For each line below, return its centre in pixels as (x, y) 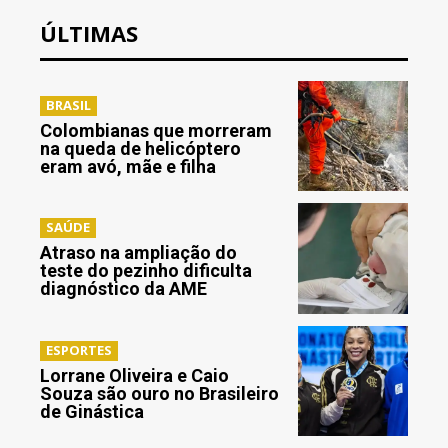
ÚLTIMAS (89, 32)
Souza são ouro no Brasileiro (159, 393)
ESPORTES (79, 349)
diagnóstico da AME (123, 289)
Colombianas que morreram (156, 131)
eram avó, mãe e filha (128, 167)
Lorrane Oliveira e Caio (134, 375)
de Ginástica (92, 411)
